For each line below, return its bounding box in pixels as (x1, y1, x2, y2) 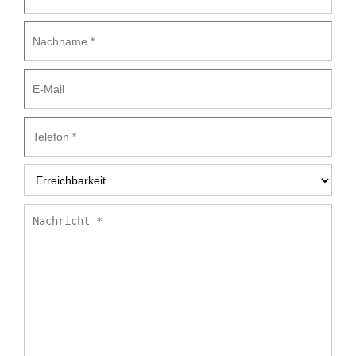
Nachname (23, 21, 77, 34)
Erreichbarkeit (23, 164, 94, 177)
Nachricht (23, 203, 72, 217)
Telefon (23, 116, 61, 130)
